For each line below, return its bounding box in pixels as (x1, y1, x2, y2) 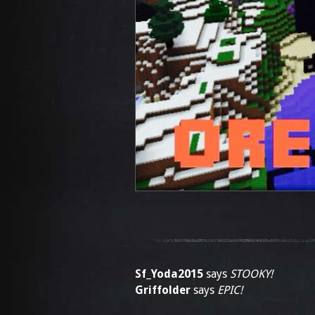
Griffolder (135, 283, 191, 297)
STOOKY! (230, 267, 273, 281)
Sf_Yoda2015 (135, 267, 203, 281)
